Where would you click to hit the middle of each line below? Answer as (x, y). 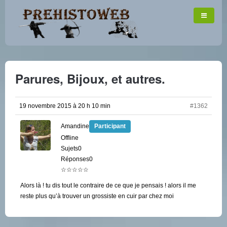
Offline (70, 138)
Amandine (75, 126)
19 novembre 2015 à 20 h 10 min (65, 106)
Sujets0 (71, 148)
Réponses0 (77, 159)
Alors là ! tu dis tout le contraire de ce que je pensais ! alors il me (108, 185)
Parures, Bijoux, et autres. (90, 79)
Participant (110, 126)
